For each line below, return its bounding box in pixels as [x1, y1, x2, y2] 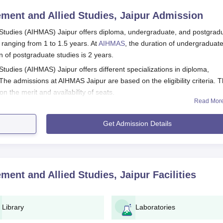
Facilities [150, 169, 196, 180]
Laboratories [135, 203, 175, 211]
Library [2, 203, 24, 211]
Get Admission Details [103, 119, 172, 128]
